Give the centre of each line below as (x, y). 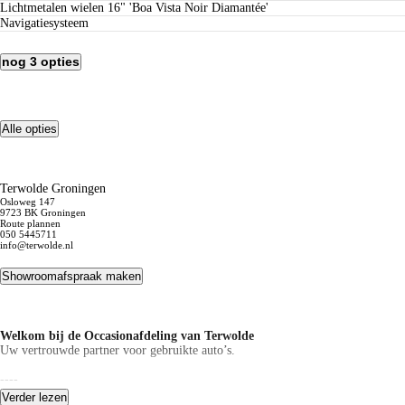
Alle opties (29, 128)
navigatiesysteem (49, 23)
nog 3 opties (41, 62)
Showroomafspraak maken (71, 277)
